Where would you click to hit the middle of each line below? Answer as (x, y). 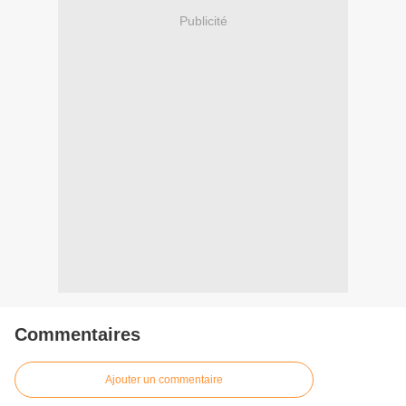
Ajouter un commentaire (164, 380)
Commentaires (77, 335)
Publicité (203, 20)
